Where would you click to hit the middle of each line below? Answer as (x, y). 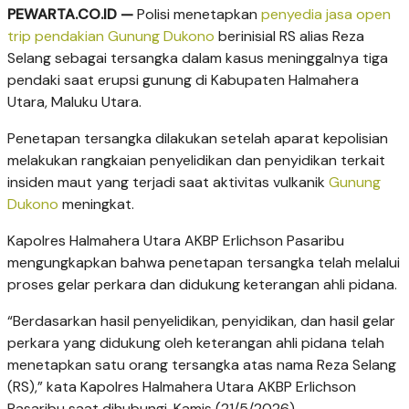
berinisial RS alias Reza (289, 36)
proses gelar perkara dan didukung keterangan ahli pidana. (202, 284)
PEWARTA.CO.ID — (70, 14)
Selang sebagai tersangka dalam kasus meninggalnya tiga (198, 58)
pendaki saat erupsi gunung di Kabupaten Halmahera (183, 79)
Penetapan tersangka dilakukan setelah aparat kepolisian (198, 138)
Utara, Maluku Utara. (74, 101)
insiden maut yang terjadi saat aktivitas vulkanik (168, 182)
